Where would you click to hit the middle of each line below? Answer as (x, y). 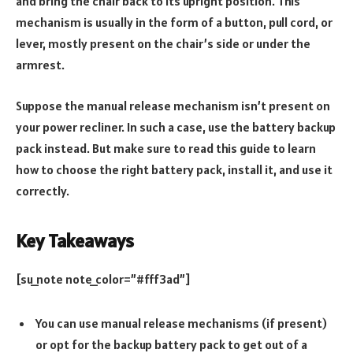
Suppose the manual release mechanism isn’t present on (173, 105)
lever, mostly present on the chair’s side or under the (163, 44)
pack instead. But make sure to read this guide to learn (166, 148)
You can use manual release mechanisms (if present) (181, 323)
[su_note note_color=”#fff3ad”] (103, 279)
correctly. (43, 190)
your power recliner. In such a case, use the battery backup (176, 126)
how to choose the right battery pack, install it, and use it (174, 169)
